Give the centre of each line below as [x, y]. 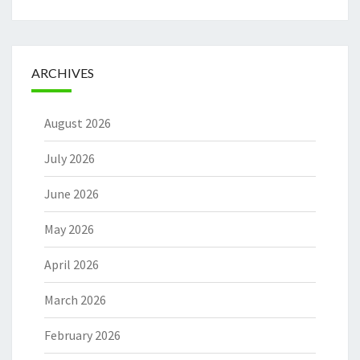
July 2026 [70, 159]
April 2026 [72, 265]
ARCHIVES [63, 73]
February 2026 [82, 335]
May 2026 [69, 229]
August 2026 [78, 123]
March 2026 [75, 300]
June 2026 [72, 194]
